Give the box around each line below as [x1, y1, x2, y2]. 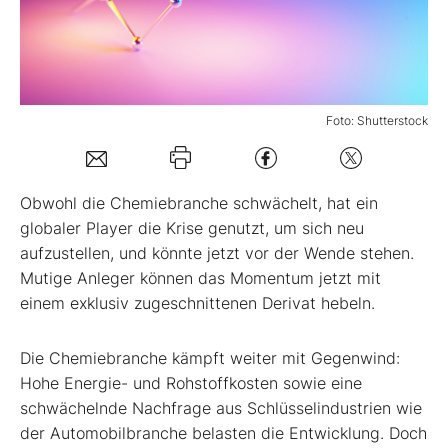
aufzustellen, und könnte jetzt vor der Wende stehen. [20, 243, 414, 264]
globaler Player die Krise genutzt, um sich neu [20, 218, 364, 239]
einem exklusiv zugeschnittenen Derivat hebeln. [20, 293, 375, 314]
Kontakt [45, 230, 101, 251]
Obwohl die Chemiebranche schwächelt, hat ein [20, 193, 378, 214]
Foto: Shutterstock [326, 113, 428, 129]
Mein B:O [45, 27, 112, 47]
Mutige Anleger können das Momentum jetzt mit [20, 268, 381, 289]
